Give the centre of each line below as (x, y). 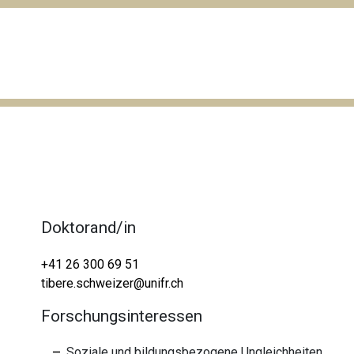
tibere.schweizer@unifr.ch (113, 283)
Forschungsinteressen (122, 316)
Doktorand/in (89, 227)
